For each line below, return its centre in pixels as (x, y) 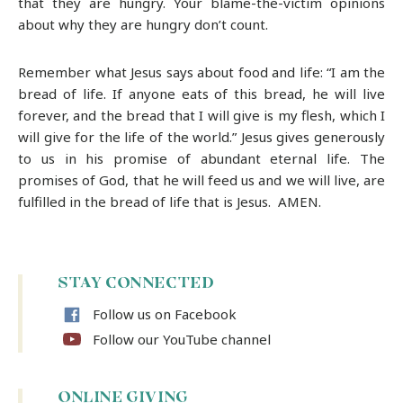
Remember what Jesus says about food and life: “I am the (201, 72)
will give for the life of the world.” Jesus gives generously (201, 136)
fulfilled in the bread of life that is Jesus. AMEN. (170, 201)
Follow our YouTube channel (182, 340)
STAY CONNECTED (137, 284)
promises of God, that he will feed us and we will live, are (201, 179)
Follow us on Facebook (165, 314)
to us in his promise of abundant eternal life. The (201, 158)
